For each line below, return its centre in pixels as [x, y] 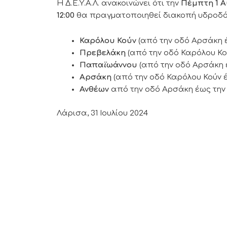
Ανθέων [94, 89]
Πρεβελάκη [104, 53]
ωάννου [122, 65]
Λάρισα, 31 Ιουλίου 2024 [102, 113]
